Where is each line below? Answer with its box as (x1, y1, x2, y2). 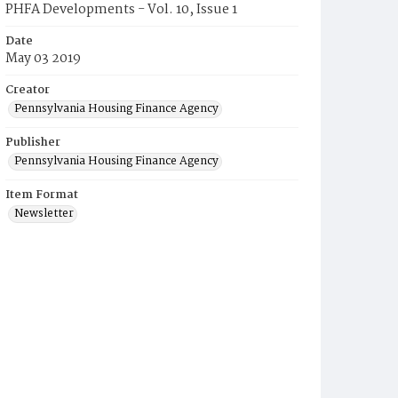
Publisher (5, 133, 60, 152)
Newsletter (14, 204, 74, 223)
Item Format (5, 186, 78, 204)
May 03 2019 (5, 48, 81, 69)
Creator (5, 81, 50, 99)
